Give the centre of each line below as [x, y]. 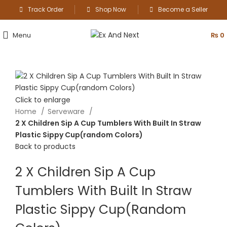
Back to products [45, 146]
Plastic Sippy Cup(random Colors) [79, 135]
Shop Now [110, 9]
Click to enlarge [43, 100]
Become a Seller [183, 9]
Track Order [45, 9]
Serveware [67, 111]
